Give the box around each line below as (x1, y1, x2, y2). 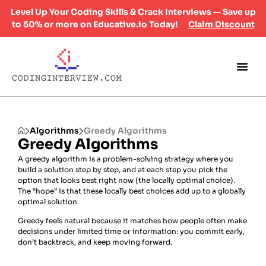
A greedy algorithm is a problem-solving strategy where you (18, 154, 233, 163)
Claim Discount (188, 19, 255, 30)
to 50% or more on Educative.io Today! (11, 19, 179, 30)
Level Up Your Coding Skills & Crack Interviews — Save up (10, 7, 256, 17)
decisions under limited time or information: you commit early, (18, 227, 245, 236)
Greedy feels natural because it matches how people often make (18, 216, 247, 226)
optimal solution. (18, 197, 79, 206)
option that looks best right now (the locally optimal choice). (18, 175, 235, 185)
